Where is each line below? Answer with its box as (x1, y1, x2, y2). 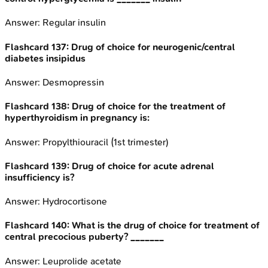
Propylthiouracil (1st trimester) (42, 136, 169, 148)
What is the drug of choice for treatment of (72, 220, 260, 232)
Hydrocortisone (42, 196, 107, 208)
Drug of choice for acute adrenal (72, 160, 214, 172)
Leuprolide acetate (42, 255, 121, 267)
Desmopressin (42, 77, 104, 88)
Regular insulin (42, 17, 106, 29)
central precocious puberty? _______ (5, 231, 164, 243)
